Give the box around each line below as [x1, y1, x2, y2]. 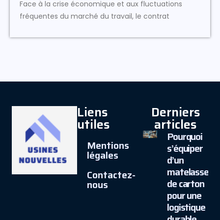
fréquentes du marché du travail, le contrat [20, 11, 169, 21]
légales [87, 147, 119, 163]
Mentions [87, 137, 130, 153]
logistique [166, 199, 205, 215]
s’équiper [166, 140, 203, 156]
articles [154, 115, 197, 134]
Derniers [151, 103, 200, 122]
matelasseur [166, 164, 217, 180]
